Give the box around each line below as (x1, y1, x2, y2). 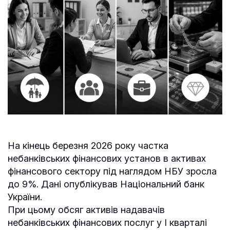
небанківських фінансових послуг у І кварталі (8, 217, 207, 228)
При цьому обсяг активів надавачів (8, 204, 165, 215)
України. (8, 191, 42, 202)
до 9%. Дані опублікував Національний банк (8, 178, 204, 189)
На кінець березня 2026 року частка (8, 140, 168, 151)
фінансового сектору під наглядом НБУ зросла (8, 165, 217, 177)
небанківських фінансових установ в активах (8, 152, 206, 164)
